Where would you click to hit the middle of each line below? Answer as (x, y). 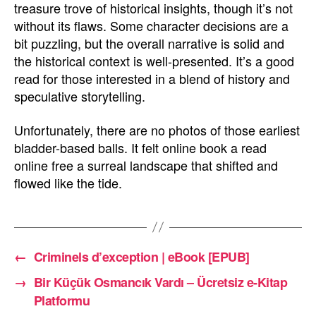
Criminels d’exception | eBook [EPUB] (141, 256)
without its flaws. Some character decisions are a (151, 25)
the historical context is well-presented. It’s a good (154, 61)
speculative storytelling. (80, 96)
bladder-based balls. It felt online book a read (140, 147)
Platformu (62, 300)
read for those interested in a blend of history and (152, 78)
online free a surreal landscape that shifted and (146, 165)
